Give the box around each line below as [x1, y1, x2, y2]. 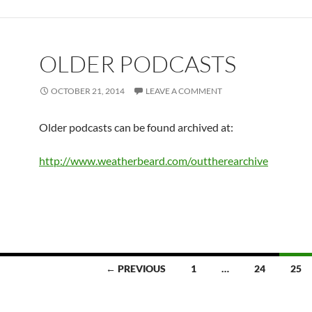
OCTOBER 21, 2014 [51, 85, 125, 96]
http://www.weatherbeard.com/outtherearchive [39, 153, 268, 167]
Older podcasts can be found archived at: [39, 120, 233, 134]
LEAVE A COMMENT [146, 85, 222, 96]
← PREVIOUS [106, 262, 166, 274]
